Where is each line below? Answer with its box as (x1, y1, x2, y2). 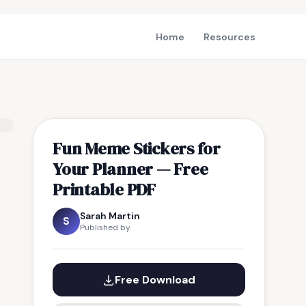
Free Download (115, 273, 195, 287)
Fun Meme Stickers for (53, 137, 221, 160)
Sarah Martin (80, 210, 140, 222)
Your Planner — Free (53, 157, 208, 180)
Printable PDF (53, 178, 156, 201)
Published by (80, 222, 130, 233)
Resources (204, 31, 255, 43)
